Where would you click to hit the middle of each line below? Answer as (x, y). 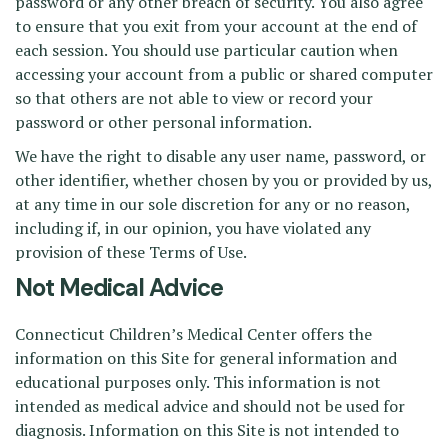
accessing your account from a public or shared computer (224, 74)
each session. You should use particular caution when (206, 50)
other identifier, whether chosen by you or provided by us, (223, 180)
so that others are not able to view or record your (194, 98)
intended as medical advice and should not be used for (210, 406)
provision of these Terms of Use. (131, 252)
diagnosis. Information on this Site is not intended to (207, 430)
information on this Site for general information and (206, 358)
